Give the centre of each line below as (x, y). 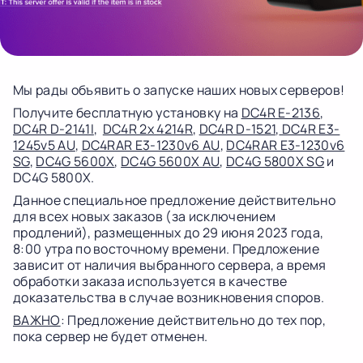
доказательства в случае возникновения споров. (169, 297)
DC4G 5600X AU (171, 161)
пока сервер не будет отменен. (111, 336)
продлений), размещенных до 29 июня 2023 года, (169, 233)
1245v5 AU (44, 145)
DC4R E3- (310, 129)
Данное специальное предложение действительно (175, 200)
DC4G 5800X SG (275, 161)
